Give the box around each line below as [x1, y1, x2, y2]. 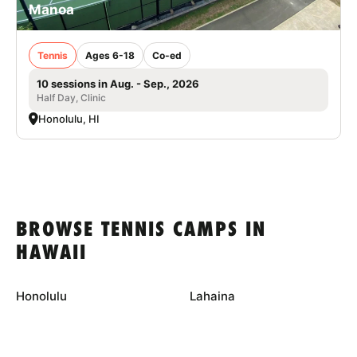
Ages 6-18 [85, 49, 135, 61]
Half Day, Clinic [37, 91, 106, 104]
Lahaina [189, 288, 235, 304]
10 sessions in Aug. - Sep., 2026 [37, 76, 199, 90]
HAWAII [16, 242, 87, 265]
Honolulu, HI [38, 112, 100, 125]
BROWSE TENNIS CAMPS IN [16, 219, 266, 241]
